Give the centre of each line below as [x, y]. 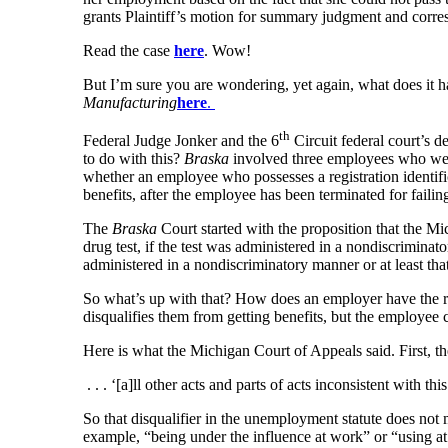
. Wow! [227, 50]
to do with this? [133, 159]
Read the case [128, 50]
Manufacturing [130, 102]
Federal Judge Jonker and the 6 [181, 141]
